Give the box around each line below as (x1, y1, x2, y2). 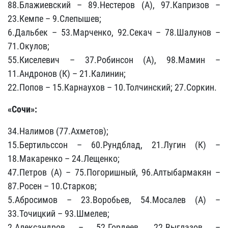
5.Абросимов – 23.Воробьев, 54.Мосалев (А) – (8, 194, 220, 205)
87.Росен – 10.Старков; (8, 181, 97, 191)
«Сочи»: (8, 104, 37, 115)
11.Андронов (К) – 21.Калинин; (8, 68, 126, 79)
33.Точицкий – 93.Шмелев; (8, 208, 109, 219)
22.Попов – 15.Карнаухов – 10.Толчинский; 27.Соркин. (8, 82, 217, 93)
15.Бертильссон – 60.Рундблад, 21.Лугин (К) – (8, 139, 220, 150)
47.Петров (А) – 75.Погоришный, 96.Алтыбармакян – (8, 167, 220, 178)
